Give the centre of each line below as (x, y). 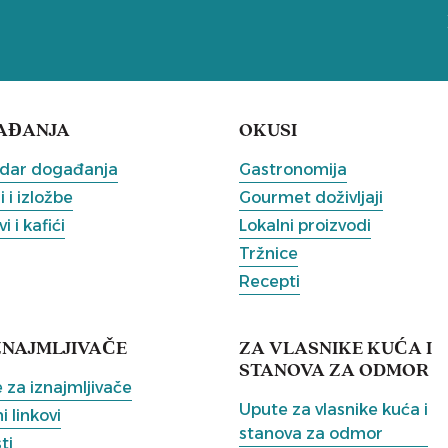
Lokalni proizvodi (305, 225)
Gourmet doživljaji (311, 197)
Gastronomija (293, 169)
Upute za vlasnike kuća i (333, 409)
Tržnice (268, 253)
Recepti (269, 281)
